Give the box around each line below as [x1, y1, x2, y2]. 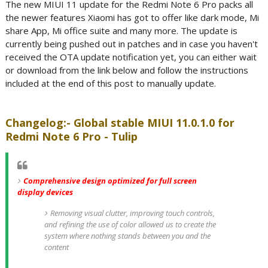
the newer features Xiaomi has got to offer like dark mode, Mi [5, 11, 259, 23]
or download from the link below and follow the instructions [5, 64, 248, 76]
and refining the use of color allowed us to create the [44, 219, 216, 230]
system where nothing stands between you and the [44, 230, 211, 241]
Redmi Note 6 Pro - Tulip [5, 129, 138, 144]
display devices [17, 187, 73, 197]
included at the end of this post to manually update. [5, 77, 216, 89]
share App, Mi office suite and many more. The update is [5, 25, 237, 36]
